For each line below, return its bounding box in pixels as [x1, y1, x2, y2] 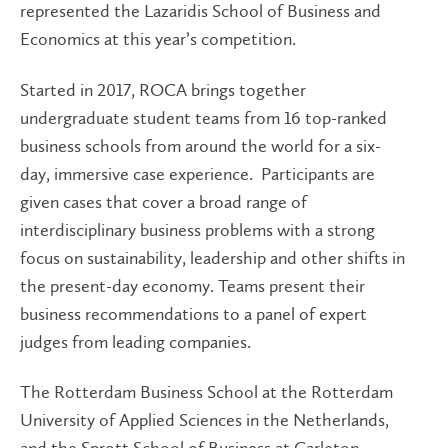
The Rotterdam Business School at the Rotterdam [20, 381, 393, 403]
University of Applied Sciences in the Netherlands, [20, 409, 389, 431]
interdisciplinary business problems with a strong [20, 218, 375, 241]
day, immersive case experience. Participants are [20, 162, 375, 185]
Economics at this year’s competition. [20, 28, 300, 50]
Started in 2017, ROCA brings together [20, 78, 306, 101]
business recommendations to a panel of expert [20, 302, 367, 325]
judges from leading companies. [20, 330, 255, 353]
